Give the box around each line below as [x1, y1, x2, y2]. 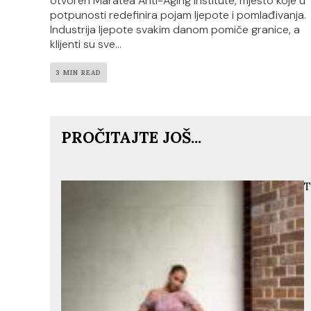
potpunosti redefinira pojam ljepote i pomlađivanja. [50, 7, 306, 22]
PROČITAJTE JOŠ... [61, 127, 201, 148]
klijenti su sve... [50, 36, 121, 51]
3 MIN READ [56, 67, 101, 77]
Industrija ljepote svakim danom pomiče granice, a [50, 22, 300, 37]
